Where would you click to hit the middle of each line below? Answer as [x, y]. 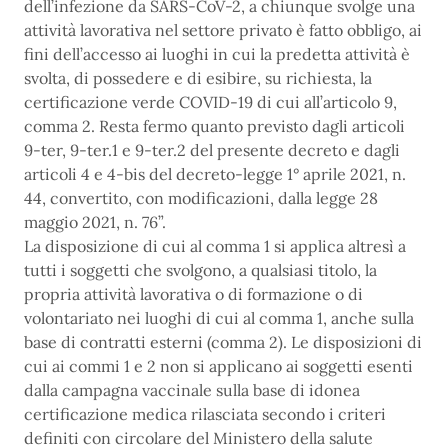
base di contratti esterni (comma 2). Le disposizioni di [223, 342]
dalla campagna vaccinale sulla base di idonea [192, 390]
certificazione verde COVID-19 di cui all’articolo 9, [210, 102]
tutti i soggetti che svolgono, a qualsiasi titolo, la [200, 270]
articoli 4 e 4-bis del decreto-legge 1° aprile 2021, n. [215, 174]
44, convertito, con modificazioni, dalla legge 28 [201, 198]
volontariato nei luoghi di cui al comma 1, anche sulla [219, 318]
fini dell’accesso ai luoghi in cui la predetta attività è [217, 54]
